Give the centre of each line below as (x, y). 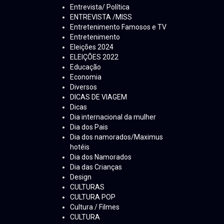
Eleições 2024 (92, 47)
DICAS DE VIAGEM (98, 97)
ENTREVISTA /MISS (101, 17)
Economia (86, 77)
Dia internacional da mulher (113, 117)
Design (81, 177)
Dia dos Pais (89, 127)
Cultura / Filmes (95, 207)
